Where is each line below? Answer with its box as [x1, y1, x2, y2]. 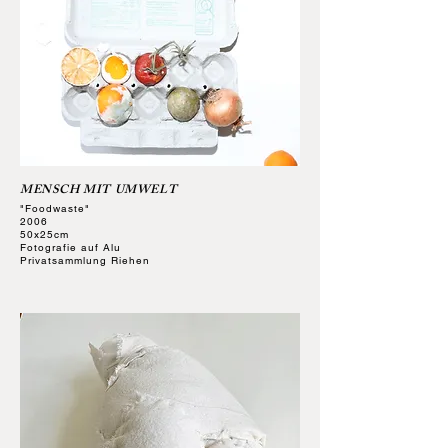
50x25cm [20, 228, 69, 241]
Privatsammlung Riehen [20, 254, 150, 267]
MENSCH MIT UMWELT [20, 180, 178, 202]
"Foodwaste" [20, 202, 90, 215]
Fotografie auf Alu [20, 241, 121, 254]
